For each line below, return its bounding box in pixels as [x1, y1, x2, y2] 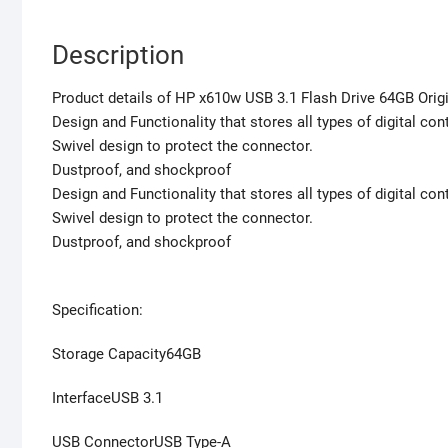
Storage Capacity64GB [52, 345, 201, 364]
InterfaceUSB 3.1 [52, 389, 163, 408]
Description [52, 40, 184, 71]
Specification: [52, 301, 143, 320]
